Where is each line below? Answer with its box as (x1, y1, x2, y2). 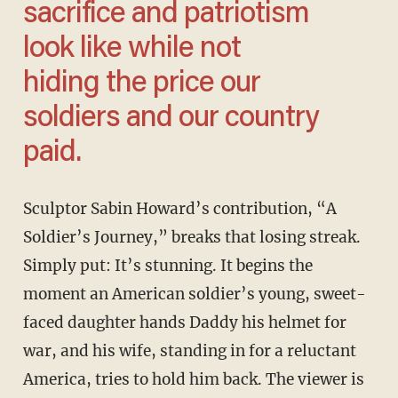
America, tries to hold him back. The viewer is (22, 370, 364, 390)
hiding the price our (22, 69, 260, 100)
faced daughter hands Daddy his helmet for (22, 313, 346, 333)
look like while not (22, 35, 241, 66)
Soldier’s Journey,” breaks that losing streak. (22, 227, 361, 248)
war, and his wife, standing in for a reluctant (22, 341, 356, 362)
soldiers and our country (22, 104, 319, 135)
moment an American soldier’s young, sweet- (22, 284, 366, 305)
